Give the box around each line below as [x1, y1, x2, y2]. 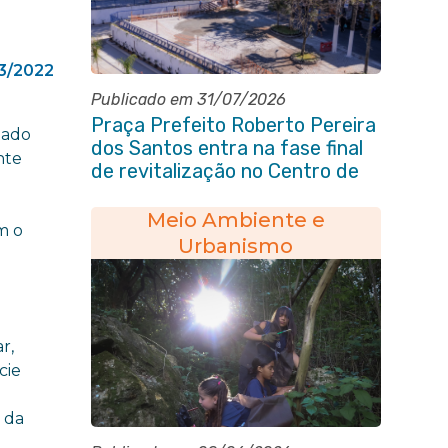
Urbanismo [178, 234, 294, 258]
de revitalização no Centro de [90, 159, 359, 183]
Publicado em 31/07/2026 [90, 90, 286, 109]
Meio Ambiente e [146, 208, 325, 232]
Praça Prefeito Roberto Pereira [90, 113, 376, 137]
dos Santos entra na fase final [90, 136, 363, 160]
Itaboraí [90, 182, 162, 206]
